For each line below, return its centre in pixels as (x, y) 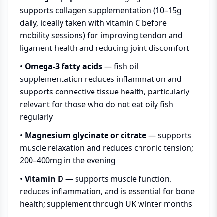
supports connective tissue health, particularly (105, 92)
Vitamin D (44, 179)
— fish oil (120, 66)
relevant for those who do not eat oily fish (97, 104)
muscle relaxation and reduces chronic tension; (107, 148)
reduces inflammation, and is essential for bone (107, 191)
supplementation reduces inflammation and (101, 79)
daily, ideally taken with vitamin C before (93, 23)
